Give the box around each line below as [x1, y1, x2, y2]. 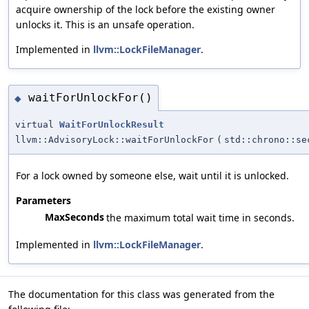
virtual [15, 119, 59, 130]
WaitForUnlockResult [59, 119, 164, 130]
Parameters [16, 193, 71, 207]
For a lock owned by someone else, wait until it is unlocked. [16, 168, 289, 182]
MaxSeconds [45, 210, 104, 223]
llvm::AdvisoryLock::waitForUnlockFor [15, 134, 214, 145]
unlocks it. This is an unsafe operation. [16, 17, 195, 31]
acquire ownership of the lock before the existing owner [16, 2, 275, 16]
